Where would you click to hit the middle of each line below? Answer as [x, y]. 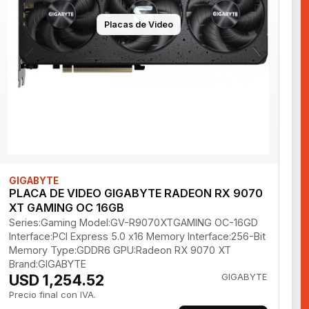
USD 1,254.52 [57, 280]
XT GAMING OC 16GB [67, 208]
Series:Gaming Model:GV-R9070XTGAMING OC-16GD [134, 223]
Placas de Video [138, 24]
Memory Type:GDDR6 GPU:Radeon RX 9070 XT [120, 250]
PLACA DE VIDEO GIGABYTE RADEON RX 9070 [136, 193]
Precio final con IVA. [53, 295]
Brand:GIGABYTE [48, 264]
